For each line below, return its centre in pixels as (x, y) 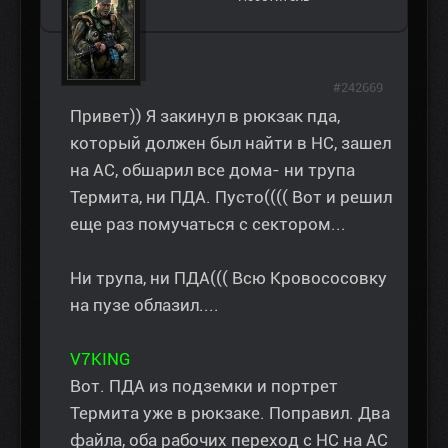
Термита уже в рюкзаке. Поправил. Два (230, 413)
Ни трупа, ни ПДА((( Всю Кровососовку (228, 278)
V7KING (100, 359)
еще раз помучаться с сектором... (208, 224)
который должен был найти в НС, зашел (230, 143)
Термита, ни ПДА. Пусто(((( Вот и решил (231, 197)
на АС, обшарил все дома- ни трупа (212, 170)
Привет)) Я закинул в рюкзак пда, (205, 116)
